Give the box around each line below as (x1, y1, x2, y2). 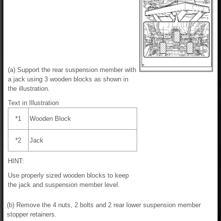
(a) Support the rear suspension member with (8, 66, 136, 74)
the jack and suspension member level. (8, 181, 120, 188)
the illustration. (8, 84, 50, 92)
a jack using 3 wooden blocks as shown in (8, 75, 128, 83)
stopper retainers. (7, 210, 57, 218)
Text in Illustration (8, 99, 59, 107)
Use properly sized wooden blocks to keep (8, 171, 129, 179)
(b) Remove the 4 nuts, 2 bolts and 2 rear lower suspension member (7, 201, 201, 209)
